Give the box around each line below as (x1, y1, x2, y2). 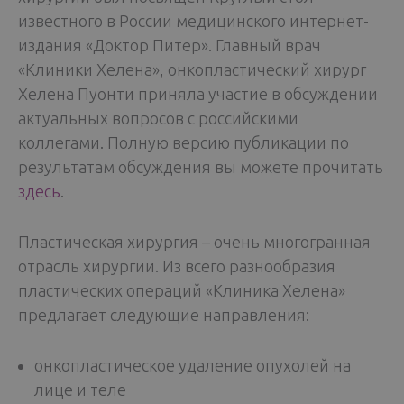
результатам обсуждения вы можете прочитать (18, 157, 383, 176)
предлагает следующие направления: (18, 305, 309, 324)
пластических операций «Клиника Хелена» (18, 280, 345, 299)
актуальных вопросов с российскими (18, 108, 298, 127)
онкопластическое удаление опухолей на (34, 355, 351, 374)
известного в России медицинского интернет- (18, 11, 369, 30)
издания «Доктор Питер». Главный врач (18, 35, 321, 54)
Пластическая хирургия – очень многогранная (18, 232, 371, 251)
